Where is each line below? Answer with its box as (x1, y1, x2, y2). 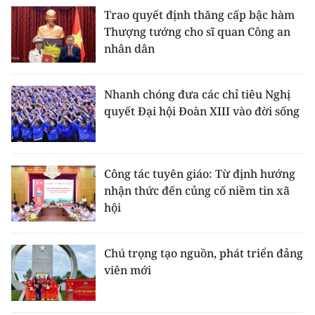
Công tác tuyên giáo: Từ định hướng (104, 166, 295, 182)
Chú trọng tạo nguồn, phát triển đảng (104, 245, 303, 262)
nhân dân (104, 41, 155, 57)
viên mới (104, 262, 151, 278)
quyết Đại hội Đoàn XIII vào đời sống (104, 103, 300, 120)
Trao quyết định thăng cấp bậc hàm (104, 7, 295, 23)
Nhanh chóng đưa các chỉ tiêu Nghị (104, 86, 290, 103)
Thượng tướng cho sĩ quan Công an (104, 24, 290, 40)
